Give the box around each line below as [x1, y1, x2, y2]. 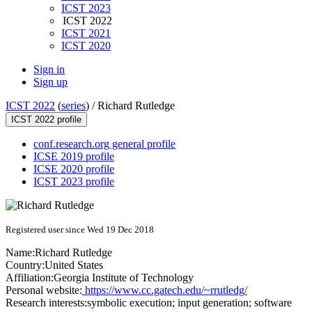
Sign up [33, 76, 68, 88]
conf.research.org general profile [33, 138, 175, 150]
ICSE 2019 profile [33, 150, 114, 163]
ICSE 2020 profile [33, 163, 114, 175]
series [61, 100, 86, 112]
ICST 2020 [61, 40, 111, 52]
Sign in [33, 63, 65, 76]
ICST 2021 [61, 27, 111, 40]
